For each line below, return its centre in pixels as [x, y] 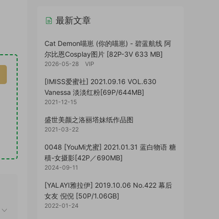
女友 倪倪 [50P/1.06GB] [82, 196]
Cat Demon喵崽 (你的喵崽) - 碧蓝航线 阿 [108, 43]
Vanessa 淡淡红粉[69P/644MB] [94, 92]
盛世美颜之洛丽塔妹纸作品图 [89, 120]
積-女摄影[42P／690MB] [84, 158]
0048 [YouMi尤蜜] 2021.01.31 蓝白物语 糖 [110, 147]
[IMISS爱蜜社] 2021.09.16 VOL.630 [100, 81]
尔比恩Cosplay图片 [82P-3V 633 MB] [104, 54]
